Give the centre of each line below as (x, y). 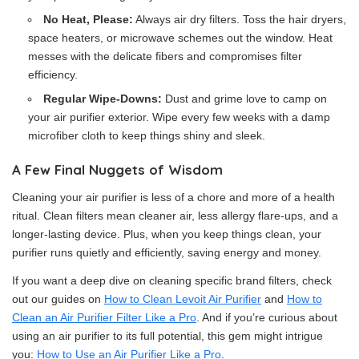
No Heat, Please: (89, 19)
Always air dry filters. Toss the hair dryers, (240, 19)
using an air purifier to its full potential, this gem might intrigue (167, 336)
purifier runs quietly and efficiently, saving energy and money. (167, 252)
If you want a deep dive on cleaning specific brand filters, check (172, 280)
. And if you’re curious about (267, 317)
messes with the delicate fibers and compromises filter (165, 56)
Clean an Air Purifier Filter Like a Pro (104, 317)
